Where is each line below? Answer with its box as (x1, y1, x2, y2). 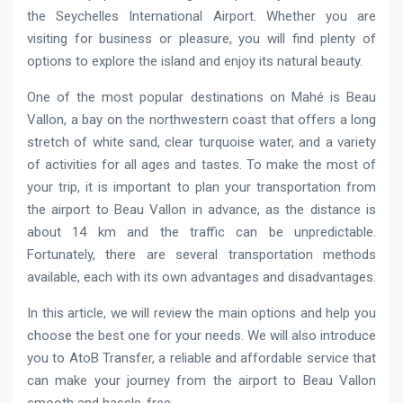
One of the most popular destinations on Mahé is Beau (27, 89, 376, 105)
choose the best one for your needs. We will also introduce (27, 327, 376, 344)
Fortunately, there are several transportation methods (27, 246, 376, 263)
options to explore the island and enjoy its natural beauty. (27, 53, 363, 69)
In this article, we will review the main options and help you (27, 305, 376, 321)
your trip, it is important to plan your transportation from (27, 179, 376, 195)
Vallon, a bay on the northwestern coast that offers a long (27, 112, 376, 128)
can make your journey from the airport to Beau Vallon (27, 372, 376, 389)
